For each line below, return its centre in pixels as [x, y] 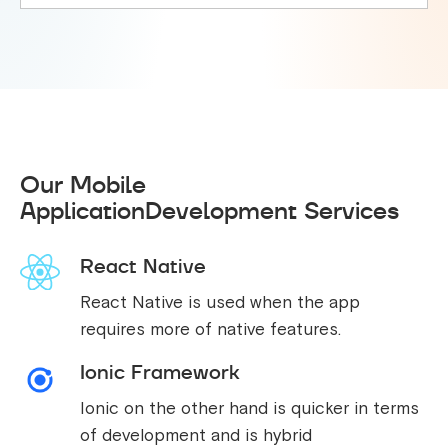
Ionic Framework [160, 372]
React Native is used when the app [220, 302]
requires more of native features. [210, 329]
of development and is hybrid [196, 435]
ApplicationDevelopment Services [209, 210]
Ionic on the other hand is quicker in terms [249, 408]
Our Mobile [83, 184]
